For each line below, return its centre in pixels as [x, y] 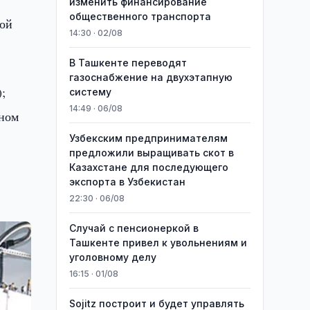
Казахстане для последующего [148, 167]
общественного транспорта [140, 16]
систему [90, 92]
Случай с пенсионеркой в [134, 228]
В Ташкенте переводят [128, 63]
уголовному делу [112, 257]
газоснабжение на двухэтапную [151, 77]
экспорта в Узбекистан [127, 182]
